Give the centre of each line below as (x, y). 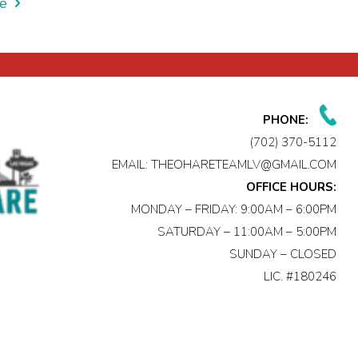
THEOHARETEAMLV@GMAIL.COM (244, 165)
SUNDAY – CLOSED (283, 255)
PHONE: (286, 120)
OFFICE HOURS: (292, 187)
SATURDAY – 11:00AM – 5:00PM (247, 232)
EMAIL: (132, 165)
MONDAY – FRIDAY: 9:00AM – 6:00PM (234, 210)
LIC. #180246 (300, 277)
